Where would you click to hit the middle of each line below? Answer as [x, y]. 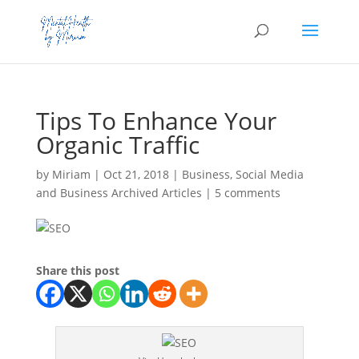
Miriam [71, 174]
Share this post [77, 270]
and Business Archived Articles [119, 193]
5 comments [247, 193]
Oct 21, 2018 [136, 174]
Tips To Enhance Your [156, 121]
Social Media [269, 174]
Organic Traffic [117, 145]
